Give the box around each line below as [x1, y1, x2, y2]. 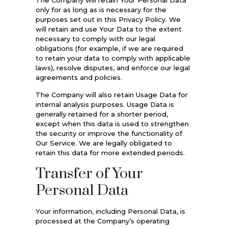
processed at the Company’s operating [35, 216, 169, 225]
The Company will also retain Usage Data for [35, 90, 188, 99]
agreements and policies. [35, 73, 122, 81]
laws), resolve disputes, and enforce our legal [35, 63, 190, 72]
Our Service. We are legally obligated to [35, 138, 172, 147]
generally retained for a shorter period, [35, 109, 168, 118]
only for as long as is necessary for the [35, 5, 166, 14]
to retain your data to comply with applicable [35, 53, 190, 62]
